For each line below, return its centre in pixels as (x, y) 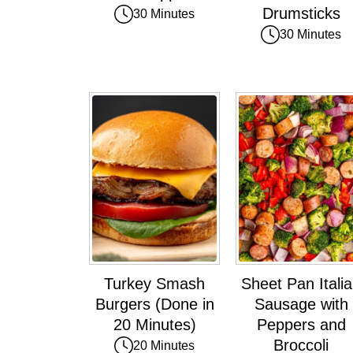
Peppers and (301, 324)
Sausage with (301, 304)
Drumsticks (301, 14)
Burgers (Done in (154, 304)
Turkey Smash (154, 283)
